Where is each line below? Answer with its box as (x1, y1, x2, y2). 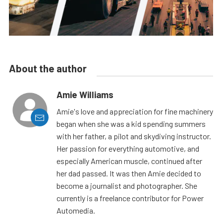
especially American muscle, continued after (56, 156, 202, 166)
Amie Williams (56, 89, 113, 101)
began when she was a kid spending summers (56, 119, 206, 129)
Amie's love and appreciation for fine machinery (56, 107, 213, 116)
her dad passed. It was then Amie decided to (56, 168, 201, 178)
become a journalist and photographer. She (56, 181, 197, 191)
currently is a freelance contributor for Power (56, 193, 204, 203)
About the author (9, 62, 87, 75)
